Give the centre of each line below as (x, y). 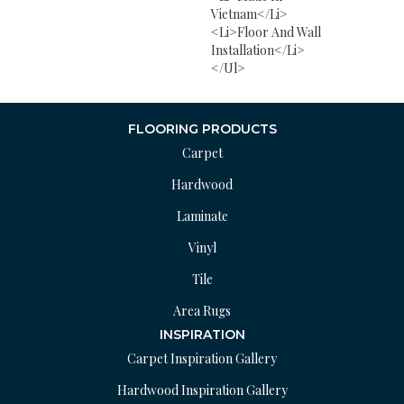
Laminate (202, 216)
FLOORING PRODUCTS (202, 129)
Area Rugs (202, 311)
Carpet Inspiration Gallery (202, 358)
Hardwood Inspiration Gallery (202, 390)
